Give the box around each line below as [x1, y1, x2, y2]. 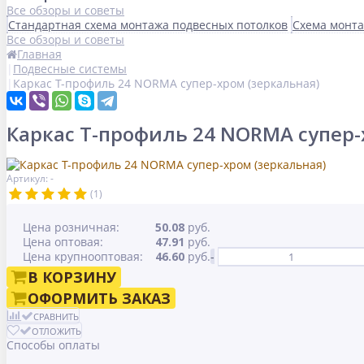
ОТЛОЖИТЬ [32, 325, 81, 338]
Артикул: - [6, 171, 54, 186]
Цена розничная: [23, 219, 119, 236]
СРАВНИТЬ [33, 310, 79, 323]
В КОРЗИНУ [28, 267, 116, 288]
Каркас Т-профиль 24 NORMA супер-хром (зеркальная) [13, 76, 319, 91]
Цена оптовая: [23, 234, 103, 250]
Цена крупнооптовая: [23, 249, 143, 265]
